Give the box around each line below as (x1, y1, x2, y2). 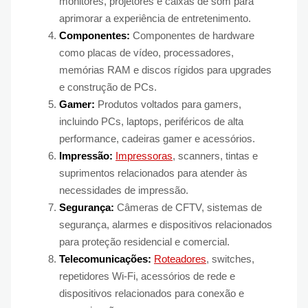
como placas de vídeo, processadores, (59, 46, 234, 58)
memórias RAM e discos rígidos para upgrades (59, 63, 272, 76)
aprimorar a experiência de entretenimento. (59, 12, 251, 24)
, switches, (206, 252, 254, 265)
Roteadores (154, 252, 206, 265)
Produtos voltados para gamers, (95, 98, 241, 110)
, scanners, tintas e (173, 149, 258, 162)
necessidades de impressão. (59, 184, 188, 196)
